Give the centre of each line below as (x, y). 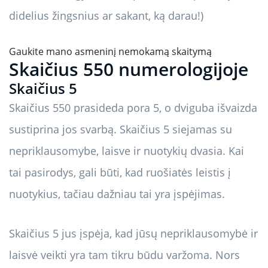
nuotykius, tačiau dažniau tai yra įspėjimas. (117, 194)
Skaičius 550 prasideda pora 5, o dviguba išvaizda (133, 108)
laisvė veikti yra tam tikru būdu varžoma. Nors (124, 255)
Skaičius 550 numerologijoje (129, 69)
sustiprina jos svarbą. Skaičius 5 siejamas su (121, 130)
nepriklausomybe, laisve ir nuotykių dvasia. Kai (127, 151)
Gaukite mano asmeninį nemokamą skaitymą (110, 52)
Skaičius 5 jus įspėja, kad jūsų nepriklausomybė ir (133, 234)
